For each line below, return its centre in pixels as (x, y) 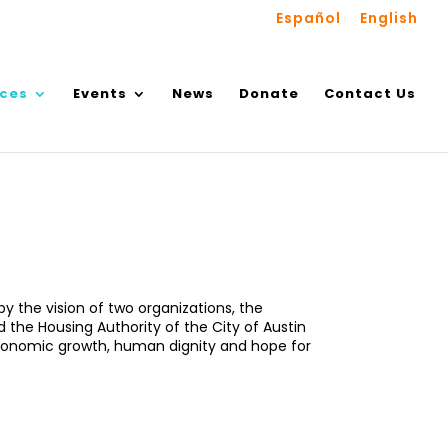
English (389, 17)
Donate (269, 93)
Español (308, 17)
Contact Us (370, 93)
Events (100, 93)
